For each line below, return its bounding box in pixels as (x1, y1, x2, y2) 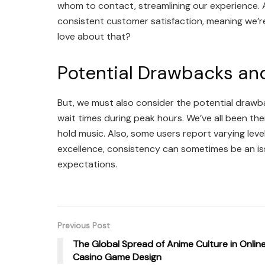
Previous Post (57, 219, 110, 231)
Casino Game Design (73, 250, 161, 263)
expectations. (57, 157, 117, 170)
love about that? (57, 30, 131, 43)
